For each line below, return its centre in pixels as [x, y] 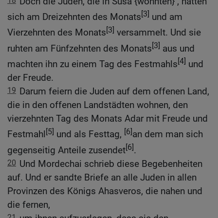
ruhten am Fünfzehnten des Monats [80, 48]
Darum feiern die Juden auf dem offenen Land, [114, 91]
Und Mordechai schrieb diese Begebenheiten [111, 164]
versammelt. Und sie [158, 33]
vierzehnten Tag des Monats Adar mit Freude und [108, 119]
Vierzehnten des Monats [57, 33]
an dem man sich [168, 134]
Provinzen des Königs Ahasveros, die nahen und [105, 191]
